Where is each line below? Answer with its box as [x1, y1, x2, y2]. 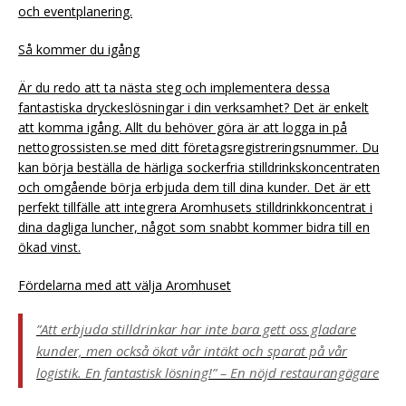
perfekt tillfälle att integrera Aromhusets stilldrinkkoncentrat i [18, 198, 372, 216]
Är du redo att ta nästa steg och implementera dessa [18, 78, 330, 96]
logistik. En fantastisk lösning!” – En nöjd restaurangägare [36, 362, 379, 382]
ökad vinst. [18, 237, 81, 256]
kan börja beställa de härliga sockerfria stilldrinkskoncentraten [18, 158, 380, 176]
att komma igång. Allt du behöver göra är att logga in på [18, 118, 347, 136]
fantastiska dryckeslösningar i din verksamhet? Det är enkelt [18, 98, 369, 116]
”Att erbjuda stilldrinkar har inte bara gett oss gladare [36, 319, 356, 338]
